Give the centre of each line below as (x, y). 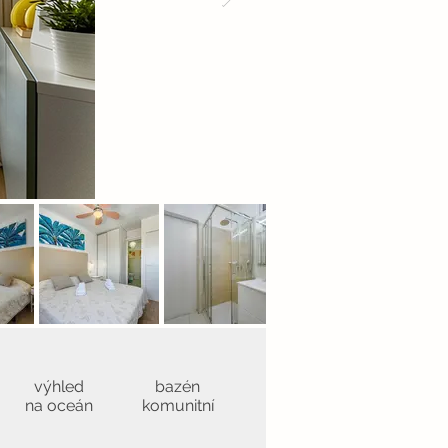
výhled (58, 386)
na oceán (58, 405)
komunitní (177, 405)
